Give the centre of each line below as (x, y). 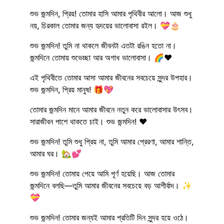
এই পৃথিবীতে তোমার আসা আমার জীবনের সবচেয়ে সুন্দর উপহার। (111, 77)
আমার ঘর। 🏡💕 (56, 153)
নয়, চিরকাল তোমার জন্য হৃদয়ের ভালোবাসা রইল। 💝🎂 (105, 25)
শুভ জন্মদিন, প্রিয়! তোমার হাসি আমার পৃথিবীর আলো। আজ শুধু (111, 13)
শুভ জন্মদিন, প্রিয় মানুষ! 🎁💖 (72, 89)
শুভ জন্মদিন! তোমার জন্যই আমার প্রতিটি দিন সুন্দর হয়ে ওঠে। (109, 217)
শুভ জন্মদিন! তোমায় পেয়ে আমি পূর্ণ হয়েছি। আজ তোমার (102, 173)
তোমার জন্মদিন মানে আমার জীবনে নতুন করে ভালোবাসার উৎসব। (111, 109)
